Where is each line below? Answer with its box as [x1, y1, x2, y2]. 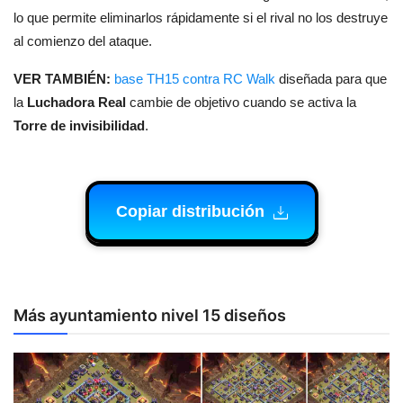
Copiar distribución [115, 202, 269, 221]
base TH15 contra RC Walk [114, 71, 275, 87]
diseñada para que [275, 71, 387, 87]
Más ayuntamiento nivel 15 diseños [13, 306, 286, 326]
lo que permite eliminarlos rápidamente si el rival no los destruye [13, 10, 388, 26]
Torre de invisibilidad [13, 118, 145, 134]
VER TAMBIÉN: [13, 71, 111, 87]
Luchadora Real [27, 94, 126, 111]
